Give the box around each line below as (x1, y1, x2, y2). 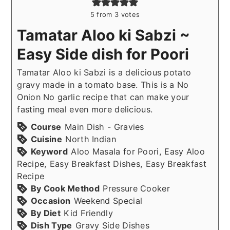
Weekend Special (73, 195, 143, 206)
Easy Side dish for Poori (17, 45, 189, 63)
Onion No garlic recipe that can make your (17, 91, 189, 102)
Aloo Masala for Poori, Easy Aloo (71, 146, 205, 157)
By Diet (30, 207, 61, 218)
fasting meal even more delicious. (17, 104, 153, 114)
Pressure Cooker (103, 183, 170, 194)
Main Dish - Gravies (65, 121, 144, 132)
